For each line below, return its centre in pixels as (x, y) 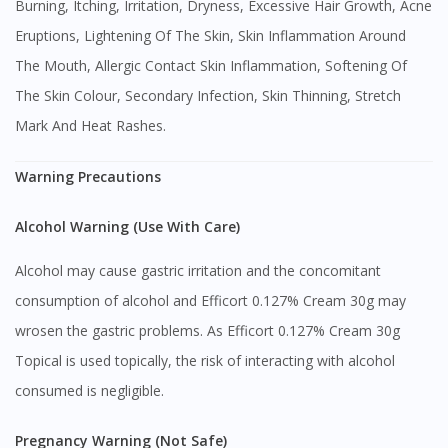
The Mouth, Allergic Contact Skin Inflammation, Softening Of (211, 66)
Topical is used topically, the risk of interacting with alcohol (205, 361)
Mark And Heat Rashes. (90, 126)
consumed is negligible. (89, 391)
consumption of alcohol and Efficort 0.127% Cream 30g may (210, 301)
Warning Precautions (88, 177)
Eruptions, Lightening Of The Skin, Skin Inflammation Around (210, 36)
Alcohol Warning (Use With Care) (132, 227)
